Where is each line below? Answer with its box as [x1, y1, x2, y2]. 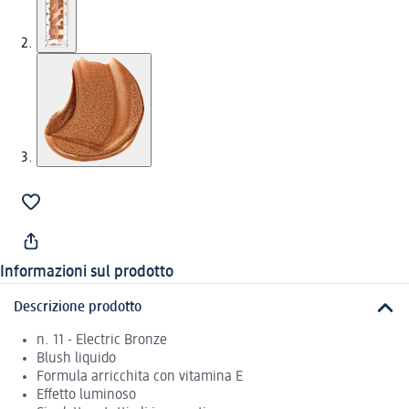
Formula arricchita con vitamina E [37, 370, 243, 385]
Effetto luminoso [37, 388, 136, 404]
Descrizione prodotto [14, 299, 142, 315]
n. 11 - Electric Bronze [37, 333, 167, 349]
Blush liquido [37, 351, 116, 367]
